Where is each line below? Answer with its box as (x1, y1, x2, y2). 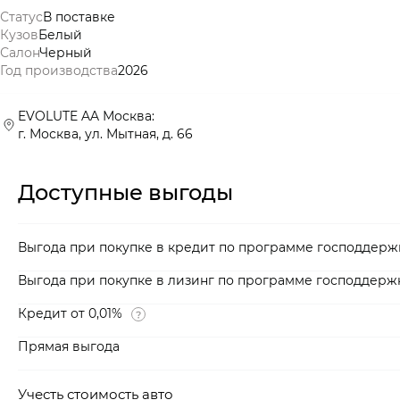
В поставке (43, 8, 115, 26)
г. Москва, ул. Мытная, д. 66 (18, 125, 193, 143)
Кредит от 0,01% (18, 304, 122, 322)
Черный (39, 44, 92, 62)
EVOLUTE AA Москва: (18, 107, 154, 125)
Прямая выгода (18, 337, 120, 355)
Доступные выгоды (18, 178, 233, 206)
